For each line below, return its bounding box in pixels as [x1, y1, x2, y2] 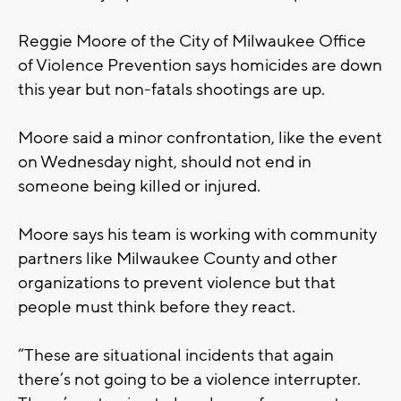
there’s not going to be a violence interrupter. [18, 368, 361, 390]
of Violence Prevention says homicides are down [18, 54, 382, 76]
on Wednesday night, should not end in [18, 150, 311, 173]
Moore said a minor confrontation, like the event [18, 126, 382, 149]
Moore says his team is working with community [18, 223, 377, 245]
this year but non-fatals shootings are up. [18, 78, 325, 100]
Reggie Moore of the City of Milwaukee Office [18, 30, 366, 52]
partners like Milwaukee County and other [18, 247, 337, 269]
